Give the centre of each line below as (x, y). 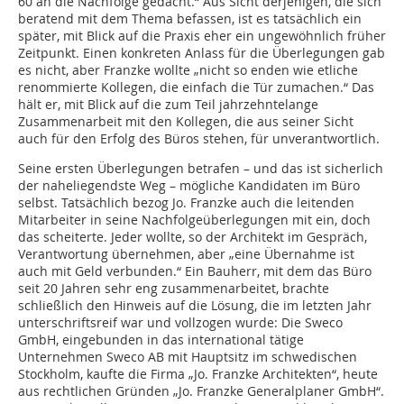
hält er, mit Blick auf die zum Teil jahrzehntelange (168, 105)
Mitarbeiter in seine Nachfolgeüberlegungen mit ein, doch (194, 220)
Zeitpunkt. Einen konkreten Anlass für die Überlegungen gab (202, 53)
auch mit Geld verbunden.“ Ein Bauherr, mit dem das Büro (195, 271)
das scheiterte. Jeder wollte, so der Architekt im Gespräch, (193, 237)
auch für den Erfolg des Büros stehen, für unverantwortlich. (199, 139)
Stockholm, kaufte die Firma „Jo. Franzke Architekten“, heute (198, 374)
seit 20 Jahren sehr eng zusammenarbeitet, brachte (174, 289)
